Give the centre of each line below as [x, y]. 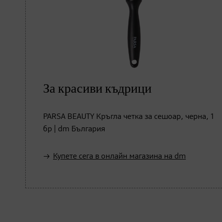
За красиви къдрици [97, 89]
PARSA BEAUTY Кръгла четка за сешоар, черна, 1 [129, 117]
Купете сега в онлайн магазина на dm [119, 156]
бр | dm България [74, 129]
